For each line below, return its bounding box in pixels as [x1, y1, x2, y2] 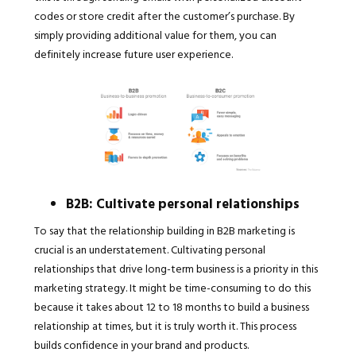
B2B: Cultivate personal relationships [65, 193, 300, 214]
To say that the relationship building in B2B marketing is [33, 222, 295, 239]
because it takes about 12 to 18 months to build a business [33, 298, 309, 315]
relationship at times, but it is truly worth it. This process [33, 317, 296, 335]
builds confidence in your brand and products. [33, 336, 251, 354]
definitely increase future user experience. [33, 45, 233, 63]
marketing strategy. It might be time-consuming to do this [33, 279, 311, 296]
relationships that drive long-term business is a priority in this [33, 260, 318, 277]
